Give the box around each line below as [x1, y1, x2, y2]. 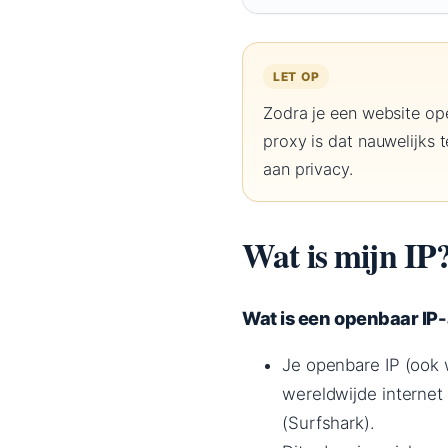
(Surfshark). [282, 413, 375, 434]
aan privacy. [263, 159, 353, 180]
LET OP [273, 69, 320, 85]
